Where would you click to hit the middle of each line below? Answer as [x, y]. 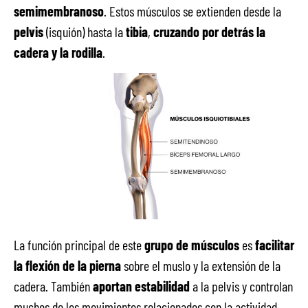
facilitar [275, 244]
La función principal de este [79, 244]
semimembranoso [59, 11]
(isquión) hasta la [85, 32]
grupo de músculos [192, 244]
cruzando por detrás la [209, 32]
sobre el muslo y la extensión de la [201, 265]
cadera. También [53, 286]
